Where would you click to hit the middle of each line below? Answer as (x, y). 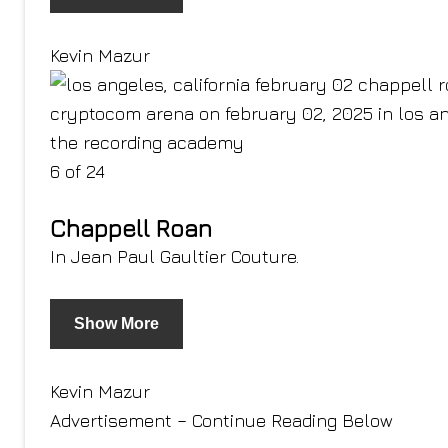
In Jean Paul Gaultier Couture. (174, 256)
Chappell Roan (131, 228)
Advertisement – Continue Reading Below (221, 420)
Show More (116, 323)
